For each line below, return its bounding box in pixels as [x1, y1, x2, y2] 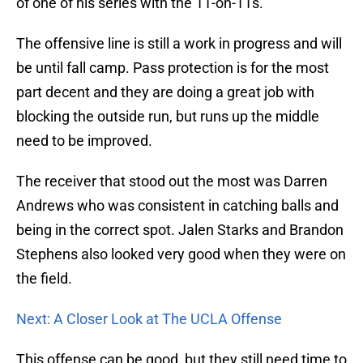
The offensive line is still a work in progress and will [16, 35, 342, 53]
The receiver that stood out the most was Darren [16, 173, 327, 190]
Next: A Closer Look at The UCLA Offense [16, 310, 282, 328]
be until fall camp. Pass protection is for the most [16, 59, 329, 77]
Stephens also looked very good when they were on [16, 246, 346, 263]
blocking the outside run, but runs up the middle [16, 108, 319, 126]
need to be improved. [16, 132, 152, 150]
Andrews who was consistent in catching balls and [16, 197, 339, 215]
